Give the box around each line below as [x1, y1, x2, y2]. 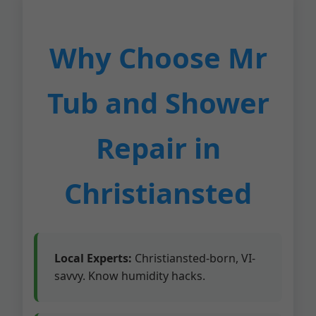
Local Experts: [54, 250, 132, 266]
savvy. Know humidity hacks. [54, 268, 205, 284]
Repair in [95, 128, 221, 167]
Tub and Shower [47, 83, 269, 122]
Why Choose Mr [49, 38, 267, 77]
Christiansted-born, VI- [132, 250, 255, 266]
